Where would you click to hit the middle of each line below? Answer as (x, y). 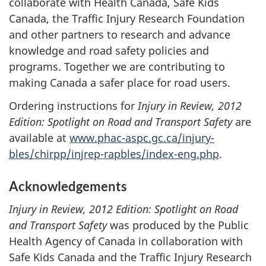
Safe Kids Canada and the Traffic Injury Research (130, 257)
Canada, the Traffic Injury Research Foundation (127, 18)
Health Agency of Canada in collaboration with (126, 241)
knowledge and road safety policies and (109, 50)
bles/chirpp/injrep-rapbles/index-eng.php (114, 153)
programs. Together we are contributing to (117, 66)
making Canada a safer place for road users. (120, 83)
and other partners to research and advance (120, 34)
